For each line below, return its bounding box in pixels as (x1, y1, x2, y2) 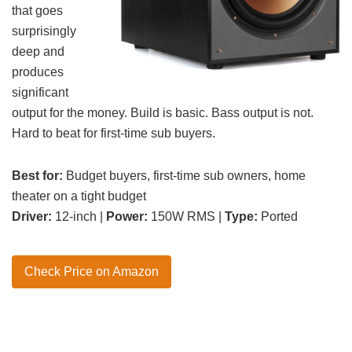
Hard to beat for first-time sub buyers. (12, 126, 215, 140)
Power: (106, 209, 148, 223)
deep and (12, 44, 64, 58)
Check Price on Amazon (24, 264, 159, 278)
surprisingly (12, 24, 76, 38)
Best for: (12, 168, 63, 182)
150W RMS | (148, 209, 225, 223)
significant (12, 85, 68, 99)
